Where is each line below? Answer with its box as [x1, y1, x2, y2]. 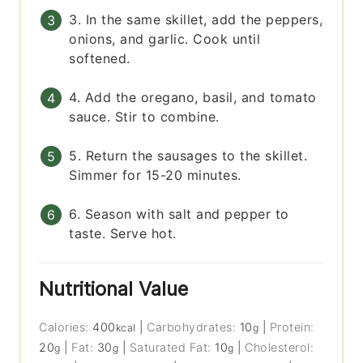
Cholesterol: [245, 340, 314, 355]
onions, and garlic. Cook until [69, 31, 261, 48]
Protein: [269, 320, 314, 335]
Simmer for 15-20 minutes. [69, 167, 241, 184]
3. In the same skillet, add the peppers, [69, 11, 323, 28]
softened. [69, 50, 130, 67]
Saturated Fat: [129, 340, 216, 355]
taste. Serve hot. [69, 225, 177, 242]
